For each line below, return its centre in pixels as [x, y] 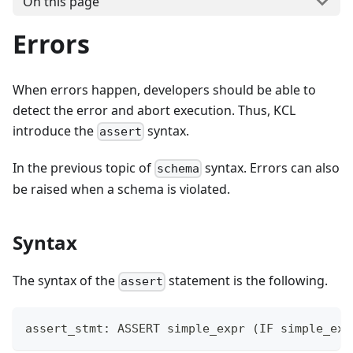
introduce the [55, 130]
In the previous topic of [84, 168]
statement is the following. [247, 281]
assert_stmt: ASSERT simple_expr [139, 329]
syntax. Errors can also [271, 168]
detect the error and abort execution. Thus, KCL [154, 110]
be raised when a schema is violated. [121, 190]
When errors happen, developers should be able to [164, 89]
